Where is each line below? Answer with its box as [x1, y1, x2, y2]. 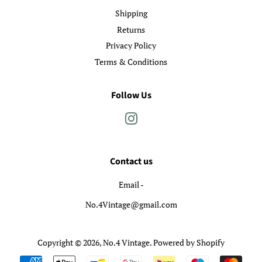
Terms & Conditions [95, 56, 167, 67]
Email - [118, 179, 144, 191]
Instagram [137, 113, 174, 125]
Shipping [115, 7, 147, 19]
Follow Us [111, 89, 151, 102]
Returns [117, 23, 145, 35]
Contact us [109, 155, 153, 168]
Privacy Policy [106, 40, 156, 51]
